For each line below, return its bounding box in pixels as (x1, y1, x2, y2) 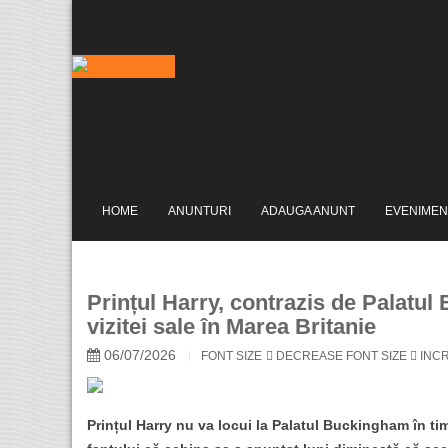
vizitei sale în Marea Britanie (87, 314, 376, 339)
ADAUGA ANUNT (261, 204, 355, 218)
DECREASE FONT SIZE (276, 349, 407, 363)
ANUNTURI (168, 204, 231, 218)
